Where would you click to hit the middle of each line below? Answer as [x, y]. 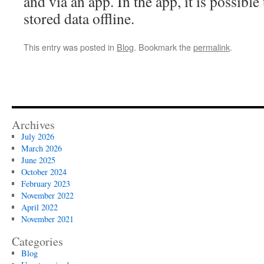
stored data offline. [79, 18]
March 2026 [41, 148]
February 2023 [45, 183]
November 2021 [47, 219]
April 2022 [39, 207]
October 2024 [44, 171]
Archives [33, 124]
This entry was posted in [70, 47]
